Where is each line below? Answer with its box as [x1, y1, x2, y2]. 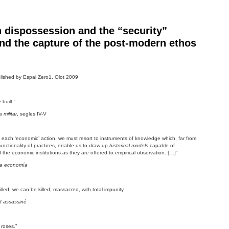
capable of [150, 143, 175, 148]
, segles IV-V [17, 111, 47, 117]
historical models [109, 143, 150, 148]
